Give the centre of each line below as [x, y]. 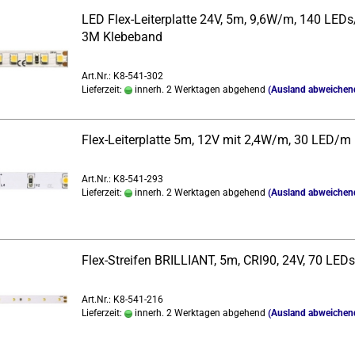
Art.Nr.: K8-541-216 [122, 300]
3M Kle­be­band [122, 37]
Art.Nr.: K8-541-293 [122, 179]
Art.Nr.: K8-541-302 [122, 76]
